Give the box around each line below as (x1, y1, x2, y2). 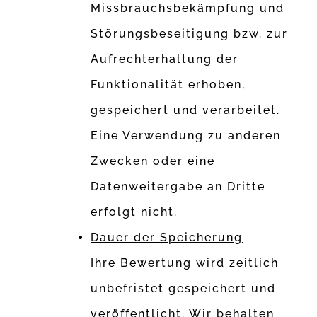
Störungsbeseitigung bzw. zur (91, 27, 289, 41)
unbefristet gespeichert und (91, 282, 277, 296)
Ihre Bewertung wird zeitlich (91, 256, 279, 270)
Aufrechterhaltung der (91, 52, 239, 67)
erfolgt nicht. (91, 205, 178, 219)
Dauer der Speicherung (91, 231, 243, 245)
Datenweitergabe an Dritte (91, 180, 266, 194)
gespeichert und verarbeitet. (91, 103, 281, 117)
